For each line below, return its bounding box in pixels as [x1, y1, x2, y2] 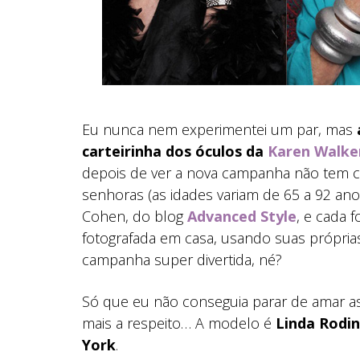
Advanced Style [187, 207, 297, 226]
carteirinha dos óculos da [82, 141, 268, 161]
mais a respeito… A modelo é [82, 313, 276, 333]
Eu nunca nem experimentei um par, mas [82, 120, 357, 139]
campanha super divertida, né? [82, 250, 282, 269]
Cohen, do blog [82, 207, 187, 226]
